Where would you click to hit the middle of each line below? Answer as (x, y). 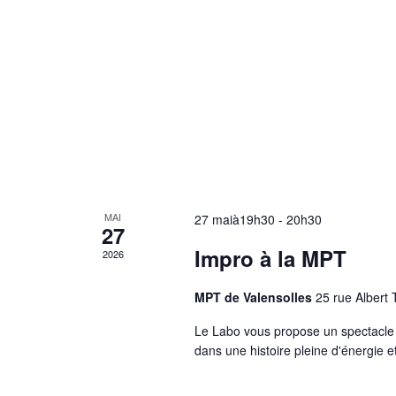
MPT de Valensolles (255, 297)
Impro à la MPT (270, 258)
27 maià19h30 (234, 219)
